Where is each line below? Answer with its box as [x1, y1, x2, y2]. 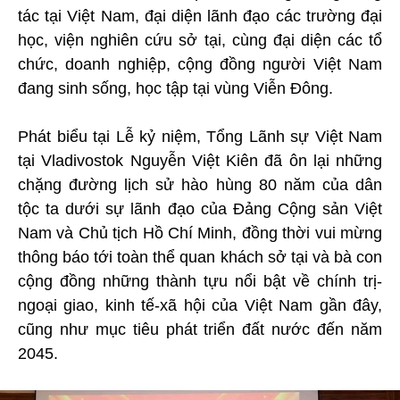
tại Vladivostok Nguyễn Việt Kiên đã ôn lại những [18, 151, 382, 170]
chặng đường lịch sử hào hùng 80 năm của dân [18, 175, 382, 194]
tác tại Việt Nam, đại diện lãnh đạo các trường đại [18, 6, 382, 25]
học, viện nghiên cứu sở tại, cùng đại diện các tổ [18, 30, 382, 49]
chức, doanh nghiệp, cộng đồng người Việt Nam [18, 54, 382, 73]
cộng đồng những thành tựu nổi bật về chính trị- [18, 271, 382, 290]
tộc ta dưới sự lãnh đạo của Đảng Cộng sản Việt [18, 199, 382, 218]
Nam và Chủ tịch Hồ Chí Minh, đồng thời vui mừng [18, 223, 382, 242]
